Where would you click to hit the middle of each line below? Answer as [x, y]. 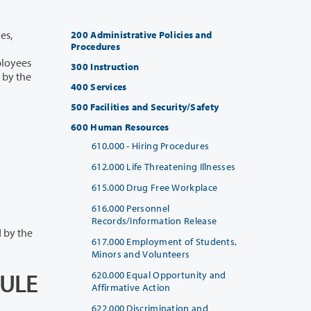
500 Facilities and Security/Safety [145, 107]
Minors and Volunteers [141, 254]
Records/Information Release [154, 220]
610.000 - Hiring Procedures [151, 145]
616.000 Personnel [131, 208]
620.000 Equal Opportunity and [159, 275]
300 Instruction [105, 66]
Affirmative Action [131, 287]
